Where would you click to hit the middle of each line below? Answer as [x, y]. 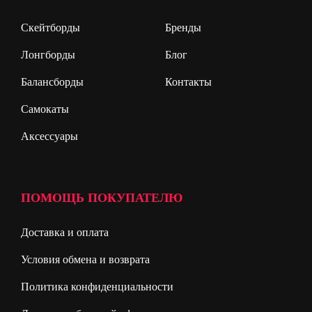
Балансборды [52, 81]
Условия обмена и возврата [85, 260]
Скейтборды [50, 27]
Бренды [183, 27]
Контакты [188, 81]
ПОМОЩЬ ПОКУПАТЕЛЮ [101, 198]
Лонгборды [48, 54]
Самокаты [45, 109]
